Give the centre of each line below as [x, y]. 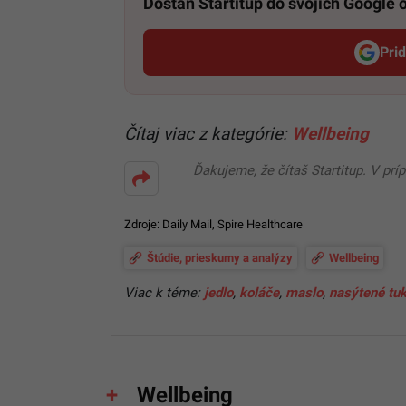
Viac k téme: [164, 292]
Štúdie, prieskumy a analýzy [220, 257]
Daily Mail [187, 225]
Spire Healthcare [260, 225]
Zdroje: [143, 225]
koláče [259, 292]
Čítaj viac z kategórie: [208, 133]
